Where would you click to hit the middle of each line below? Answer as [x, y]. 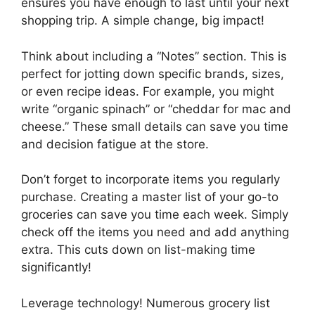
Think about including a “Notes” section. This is [154, 56]
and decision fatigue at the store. [115, 144]
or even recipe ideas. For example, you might [148, 91]
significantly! [56, 268]
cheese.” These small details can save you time [155, 126]
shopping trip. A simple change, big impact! [143, 21]
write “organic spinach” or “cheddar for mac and [156, 109]
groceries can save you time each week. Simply [155, 215]
